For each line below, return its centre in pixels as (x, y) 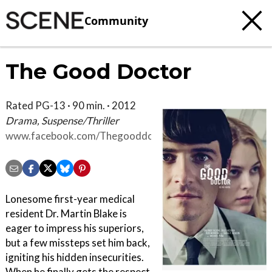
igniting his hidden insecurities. (75, 257)
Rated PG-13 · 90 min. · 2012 (71, 105)
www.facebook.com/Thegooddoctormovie (103, 136)
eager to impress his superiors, (75, 228)
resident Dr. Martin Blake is (66, 214)
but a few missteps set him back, (78, 243)
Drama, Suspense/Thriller (62, 121)
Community (116, 20)
